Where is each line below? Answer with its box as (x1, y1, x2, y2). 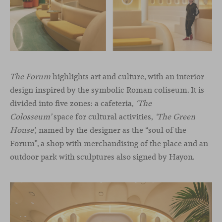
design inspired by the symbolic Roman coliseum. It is (10, 85, 204, 96)
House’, (10, 125, 37, 136)
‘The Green (155, 111, 195, 122)
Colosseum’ (10, 111, 52, 122)
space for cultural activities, (52, 111, 155, 122)
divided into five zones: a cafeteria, (10, 98, 136, 109)
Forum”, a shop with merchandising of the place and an (10, 138, 208, 149)
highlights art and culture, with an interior (51, 71, 204, 82)
